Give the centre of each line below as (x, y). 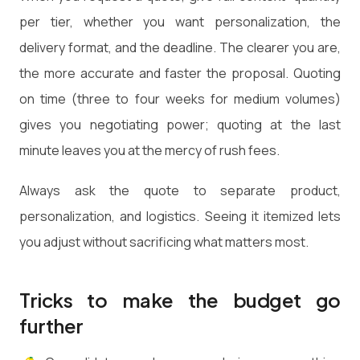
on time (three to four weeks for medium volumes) (180, 99)
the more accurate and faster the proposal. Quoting (180, 74)
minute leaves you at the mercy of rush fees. (149, 151)
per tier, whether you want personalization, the (180, 22)
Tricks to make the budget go (180, 299)
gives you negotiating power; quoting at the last (180, 125)
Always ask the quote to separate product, (180, 190)
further (51, 325)
